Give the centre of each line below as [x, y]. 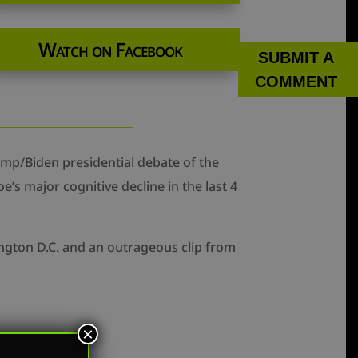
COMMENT [296, 82]
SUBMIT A [296, 58]
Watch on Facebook [111, 49]
